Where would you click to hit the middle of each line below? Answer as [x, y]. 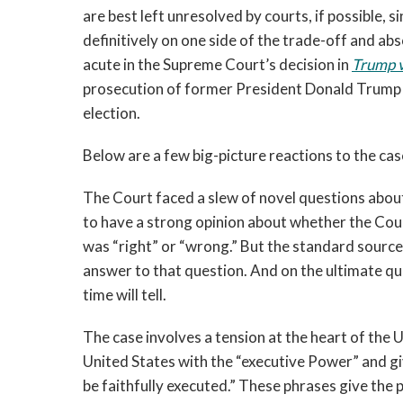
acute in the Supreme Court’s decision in [217, 64]
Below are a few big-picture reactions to [217, 155]
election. [114, 113]
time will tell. [125, 295]
